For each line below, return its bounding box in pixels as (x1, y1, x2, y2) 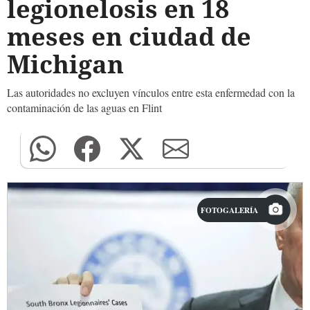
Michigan (7, 47, 124, 81)
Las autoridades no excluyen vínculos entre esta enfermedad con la (7, 85, 295, 100)
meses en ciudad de (7, 19, 251, 53)
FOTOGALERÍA (201, 204, 258, 216)
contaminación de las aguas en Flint (7, 100, 162, 115)
